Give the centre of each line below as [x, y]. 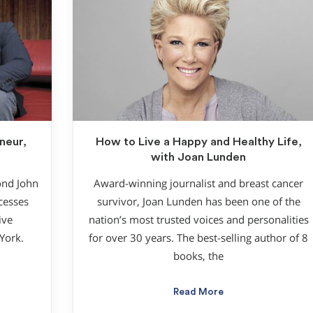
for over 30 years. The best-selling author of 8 [198, 238]
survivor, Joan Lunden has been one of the [198, 202]
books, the [198, 256]
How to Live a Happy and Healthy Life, [198, 141]
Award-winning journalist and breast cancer [198, 184]
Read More [198, 292]
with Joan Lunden [198, 157]
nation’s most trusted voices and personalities [198, 220]
